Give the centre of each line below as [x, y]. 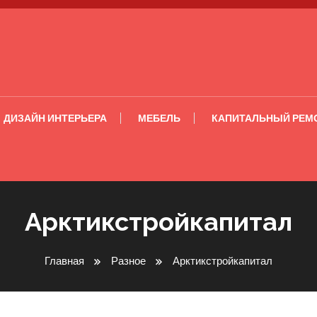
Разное [128, 261]
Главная [64, 261]
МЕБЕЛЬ [159, 118]
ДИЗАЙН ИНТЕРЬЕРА [55, 118]
